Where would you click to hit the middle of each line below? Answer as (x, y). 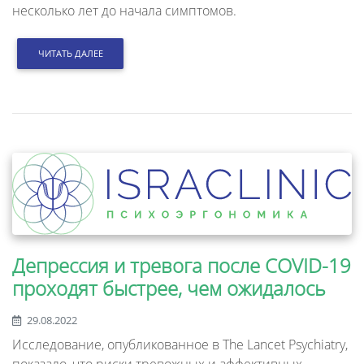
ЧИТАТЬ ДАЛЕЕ (70, 54)
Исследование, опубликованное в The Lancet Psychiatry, (180, 344)
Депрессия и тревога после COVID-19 (182, 265)
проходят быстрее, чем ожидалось (169, 288)
